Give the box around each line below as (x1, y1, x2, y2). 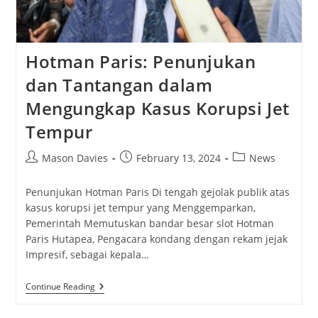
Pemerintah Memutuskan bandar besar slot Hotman (25, 216, 274, 231)
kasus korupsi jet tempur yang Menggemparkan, (25, 201, 256, 215)
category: (231, 165, 275, 180)
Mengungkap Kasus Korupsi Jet (25, 97, 290, 121)
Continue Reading (25, 280, 95, 293)
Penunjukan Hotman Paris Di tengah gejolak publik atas (25, 185, 290, 199)
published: (119, 165, 170, 180)
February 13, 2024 (136, 151, 221, 165)
